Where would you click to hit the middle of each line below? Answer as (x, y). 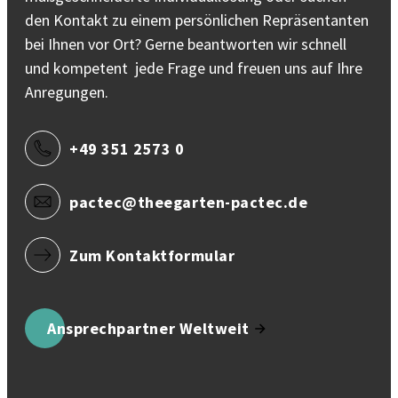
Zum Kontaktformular (152, 255)
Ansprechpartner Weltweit (148, 328)
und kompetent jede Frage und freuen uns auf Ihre (194, 68)
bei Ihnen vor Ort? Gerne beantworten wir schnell (186, 44)
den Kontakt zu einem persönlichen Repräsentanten (197, 20)
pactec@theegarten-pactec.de (189, 202)
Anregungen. (67, 92)
